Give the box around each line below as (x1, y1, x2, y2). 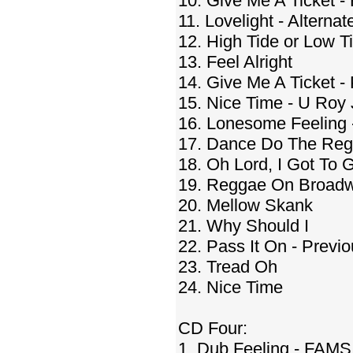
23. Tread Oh (178, 257, 277, 277)
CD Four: (178, 318, 247, 338)
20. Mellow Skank (178, 195, 313, 215)
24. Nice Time (178, 277, 283, 297)
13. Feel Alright (178, 52, 292, 72)
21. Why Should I (178, 216, 309, 236)
